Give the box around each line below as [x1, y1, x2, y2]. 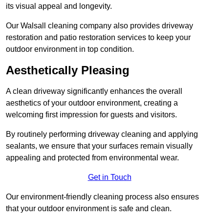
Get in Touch [88, 173, 131, 182]
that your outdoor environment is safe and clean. [6, 204, 172, 213]
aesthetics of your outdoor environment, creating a [6, 99, 178, 108]
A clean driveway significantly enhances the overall [6, 87, 182, 96]
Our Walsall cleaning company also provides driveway [6, 22, 193, 30]
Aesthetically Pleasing [6, 64, 130, 77]
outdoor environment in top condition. [6, 45, 134, 54]
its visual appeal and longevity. [6, 2, 112, 11]
